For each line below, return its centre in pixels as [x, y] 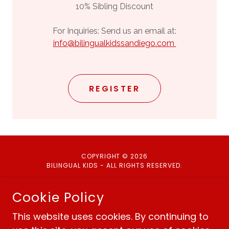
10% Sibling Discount [114, 6]
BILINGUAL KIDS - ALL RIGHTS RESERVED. [114, 165]
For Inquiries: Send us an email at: [114, 31]
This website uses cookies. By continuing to [110, 216]
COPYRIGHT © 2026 [114, 156]
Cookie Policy [58, 198]
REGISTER [114, 88]
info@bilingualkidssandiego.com [114, 43]
